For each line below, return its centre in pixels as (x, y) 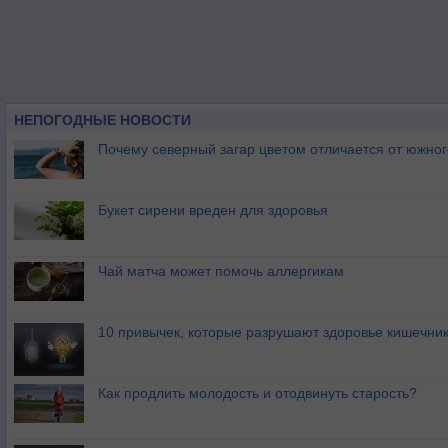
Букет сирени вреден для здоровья (213, 210)
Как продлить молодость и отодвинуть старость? (257, 393)
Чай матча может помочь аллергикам (221, 271)
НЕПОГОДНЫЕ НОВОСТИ (102, 120)
